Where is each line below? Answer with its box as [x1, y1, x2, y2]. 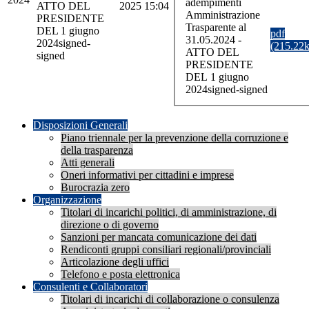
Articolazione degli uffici [61, 256, 169, 268]
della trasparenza [61, 144, 133, 157]
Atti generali [61, 157, 114, 169]
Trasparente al [186, 21, 246, 33]
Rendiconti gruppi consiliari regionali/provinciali [61, 243, 271, 256]
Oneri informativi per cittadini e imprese [61, 169, 234, 181]
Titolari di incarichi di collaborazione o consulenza [61, 293, 279, 306]
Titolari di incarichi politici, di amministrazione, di [61, 206, 277, 219]
